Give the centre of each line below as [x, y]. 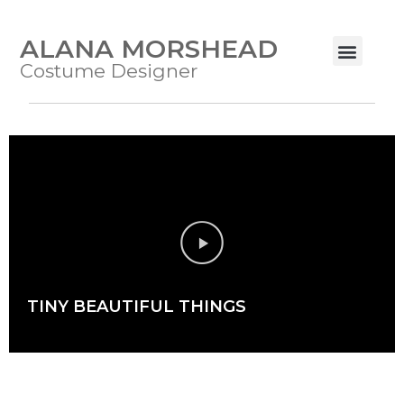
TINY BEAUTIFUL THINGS [137, 306]
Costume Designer [109, 71]
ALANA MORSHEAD [149, 49]
